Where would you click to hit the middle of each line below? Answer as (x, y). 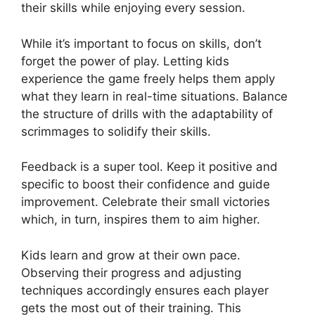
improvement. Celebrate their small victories (146, 202)
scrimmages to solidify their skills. (116, 131)
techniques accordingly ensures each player (145, 290)
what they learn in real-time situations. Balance (154, 96)
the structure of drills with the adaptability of (147, 114)
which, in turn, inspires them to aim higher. (141, 220)
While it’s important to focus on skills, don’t (141, 43)
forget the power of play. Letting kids (125, 61)
